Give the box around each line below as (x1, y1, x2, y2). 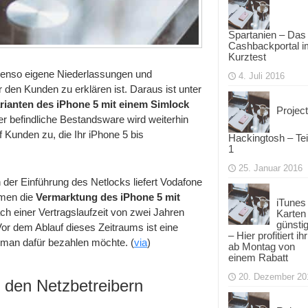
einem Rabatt (228, 252, 288, 263)
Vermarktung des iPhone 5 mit (36, 190, 180, 203)
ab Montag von (228, 241, 295, 252)
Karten (276, 208, 306, 219)
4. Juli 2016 (239, 71, 285, 81)
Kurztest (228, 51, 266, 63)
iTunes (276, 197, 306, 208)
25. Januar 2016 (239, 163, 302, 173)
